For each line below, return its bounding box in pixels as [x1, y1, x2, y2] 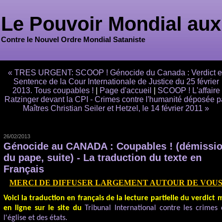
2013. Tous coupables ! [12, 86, 94, 95]
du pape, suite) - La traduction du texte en [3, 152, 202, 163]
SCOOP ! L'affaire [157, 86, 220, 95]
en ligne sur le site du [3, 204, 85, 212]
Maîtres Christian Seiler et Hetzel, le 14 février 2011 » [23, 104, 209, 112]
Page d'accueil [99, 86, 152, 95]
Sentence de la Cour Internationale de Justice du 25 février [13, 77, 219, 86]
